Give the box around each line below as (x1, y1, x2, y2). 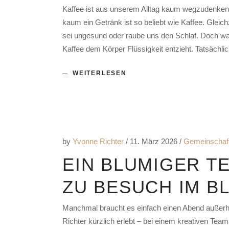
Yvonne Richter (73, 137, 126, 146)
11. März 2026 (130, 137, 179, 146)
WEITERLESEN (73, 70, 127, 77)
